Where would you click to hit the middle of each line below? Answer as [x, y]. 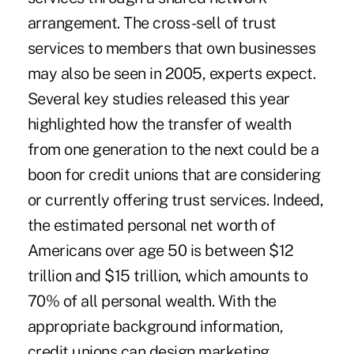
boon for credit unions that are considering [174, 174]
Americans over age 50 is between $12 [160, 250]
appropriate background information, [155, 326]
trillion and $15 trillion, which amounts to [168, 275]
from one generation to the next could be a [173, 149]
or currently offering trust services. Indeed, [175, 200]
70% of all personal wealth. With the [152, 301]
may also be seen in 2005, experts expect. [171, 73]
